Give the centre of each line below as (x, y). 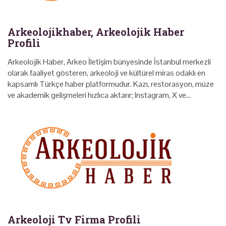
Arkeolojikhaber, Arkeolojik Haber (96, 32)
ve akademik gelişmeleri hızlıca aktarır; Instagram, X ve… (99, 95)
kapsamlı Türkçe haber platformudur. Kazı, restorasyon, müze (111, 84)
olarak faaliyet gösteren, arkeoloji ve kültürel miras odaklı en (106, 73)
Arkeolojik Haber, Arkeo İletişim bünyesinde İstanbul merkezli (109, 62)
